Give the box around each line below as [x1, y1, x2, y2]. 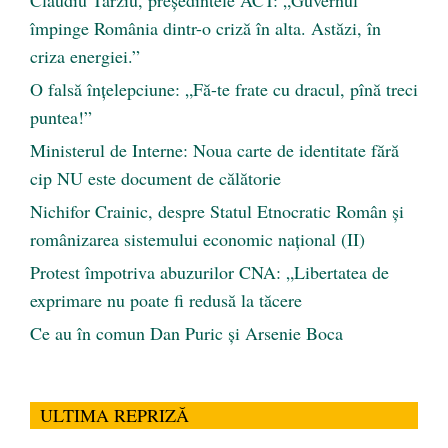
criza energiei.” [30, 44, 140, 69]
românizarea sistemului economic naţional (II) [30, 227, 365, 252]
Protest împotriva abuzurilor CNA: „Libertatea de [30, 260, 389, 285]
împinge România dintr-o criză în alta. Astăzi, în [30, 16, 381, 41]
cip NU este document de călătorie [30, 166, 281, 191]
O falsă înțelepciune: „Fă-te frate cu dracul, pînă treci [30, 77, 418, 102]
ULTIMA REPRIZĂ [40, 403, 189, 428]
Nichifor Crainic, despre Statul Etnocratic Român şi [30, 199, 404, 224]
